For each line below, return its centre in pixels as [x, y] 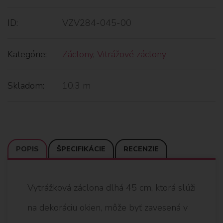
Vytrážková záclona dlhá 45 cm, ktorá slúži [111, 187]
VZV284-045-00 [97, 23]
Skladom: [26, 85]
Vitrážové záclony [132, 54]
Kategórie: [27, 54]
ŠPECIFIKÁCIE [81, 149]
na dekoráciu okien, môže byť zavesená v [108, 207]
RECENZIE [141, 149]
